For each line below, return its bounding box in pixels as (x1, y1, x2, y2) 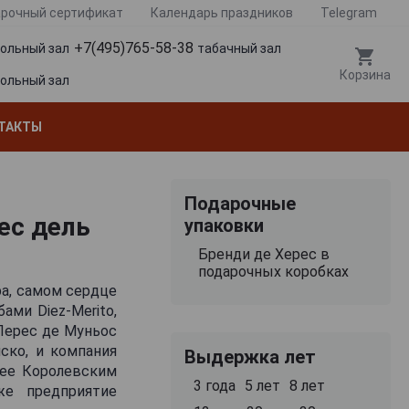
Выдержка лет (184, 345, 316, 368)
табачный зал (197, 41, 281, 57)
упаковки (184, 214, 264, 236)
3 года (193, 376, 236, 394)
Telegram (320, 5, 377, 20)
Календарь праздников (151, 5, 293, 20)
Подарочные (184, 192, 296, 215)
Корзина (340, 68, 391, 83)
